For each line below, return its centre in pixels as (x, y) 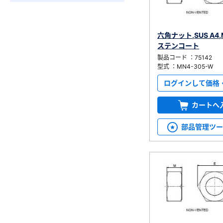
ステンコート (178, 45)
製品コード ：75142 (185, 57)
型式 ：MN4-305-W (185, 66)
